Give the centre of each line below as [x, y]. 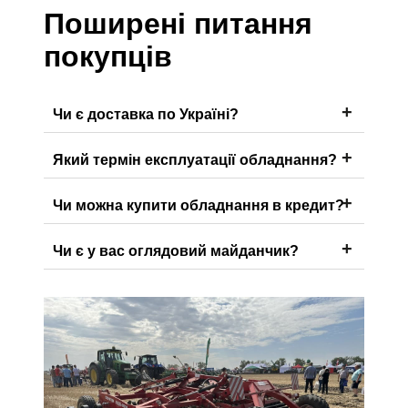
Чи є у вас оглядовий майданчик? [176, 250]
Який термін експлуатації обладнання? [195, 159]
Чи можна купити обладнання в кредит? [199, 205]
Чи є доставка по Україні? [146, 114]
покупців [108, 56]
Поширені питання [178, 23]
